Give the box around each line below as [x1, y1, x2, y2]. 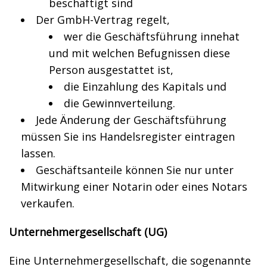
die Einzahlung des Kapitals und [64, 79, 226, 94]
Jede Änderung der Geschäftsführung [36, 113, 226, 127]
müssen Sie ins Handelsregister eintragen [21, 129, 235, 144]
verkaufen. [21, 196, 74, 210]
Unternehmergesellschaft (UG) [9, 225, 167, 239]
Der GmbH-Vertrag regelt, [36, 13, 170, 27]
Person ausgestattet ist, [49, 63, 173, 77]
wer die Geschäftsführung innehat [64, 29, 240, 44]
